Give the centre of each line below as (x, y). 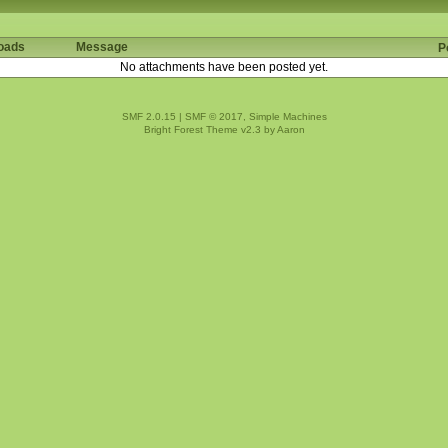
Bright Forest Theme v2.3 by (210, 129)
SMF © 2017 (213, 116)
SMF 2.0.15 (148, 116)
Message (101, 46)
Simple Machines (287, 116)
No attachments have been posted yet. (224, 66)
